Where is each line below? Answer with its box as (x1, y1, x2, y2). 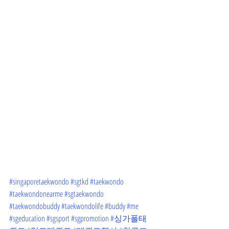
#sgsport (47, 212, 70, 224)
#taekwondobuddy (9, 200, 60, 212)
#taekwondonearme (9, 188, 63, 199)
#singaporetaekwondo (9, 175, 69, 187)
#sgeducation (9, 212, 45, 224)
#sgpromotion (71, 212, 109, 224)
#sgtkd (71, 175, 88, 187)
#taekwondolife (61, 200, 103, 212)
